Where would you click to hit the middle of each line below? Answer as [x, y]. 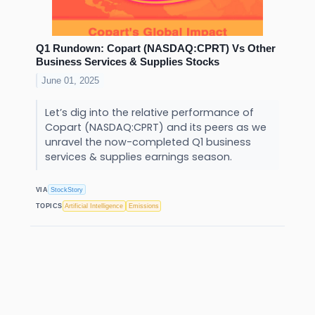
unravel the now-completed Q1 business [148, 142]
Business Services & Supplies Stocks [128, 62]
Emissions [143, 206]
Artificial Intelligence [94, 206]
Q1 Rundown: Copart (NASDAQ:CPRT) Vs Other [156, 49]
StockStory [67, 189]
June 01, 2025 [71, 81]
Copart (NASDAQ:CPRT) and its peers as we [155, 128]
